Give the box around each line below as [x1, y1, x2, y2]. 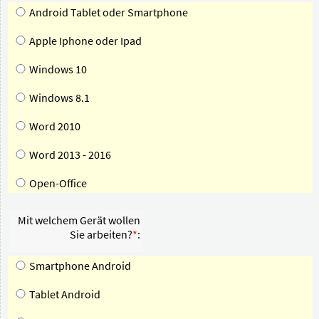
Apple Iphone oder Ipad [29, 33, 142, 48]
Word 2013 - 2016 [29, 147, 111, 162]
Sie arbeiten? [70, 226, 132, 241]
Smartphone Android [29, 258, 131, 273]
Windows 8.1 [29, 90, 90, 105]
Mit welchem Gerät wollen [18, 212, 140, 227]
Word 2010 [29, 118, 80, 133]
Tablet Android [29, 286, 100, 301]
